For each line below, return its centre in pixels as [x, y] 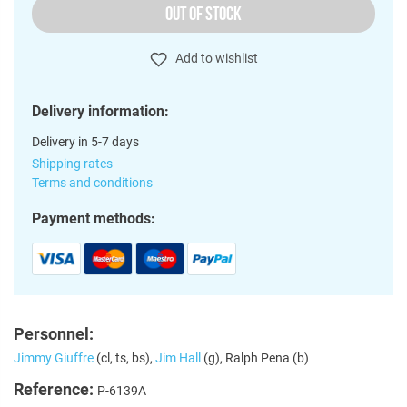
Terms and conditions [92, 182]
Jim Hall [178, 357]
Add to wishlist [215, 58]
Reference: [55, 389]
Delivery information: [100, 111]
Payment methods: [94, 218]
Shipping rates [72, 163]
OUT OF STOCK [203, 13]
